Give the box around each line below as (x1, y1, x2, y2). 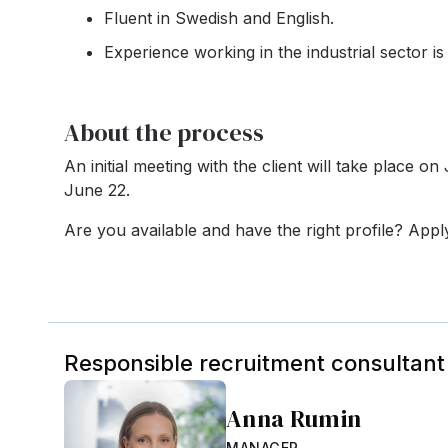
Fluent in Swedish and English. (104, 8, 334, 28)
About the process (64, 116, 264, 149)
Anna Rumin (226, 401, 362, 435)
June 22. (64, 180, 130, 200)
